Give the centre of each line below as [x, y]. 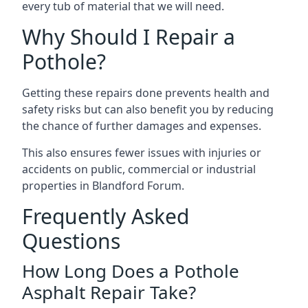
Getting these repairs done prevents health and [146, 93]
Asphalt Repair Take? [109, 292]
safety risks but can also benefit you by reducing [148, 109]
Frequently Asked [106, 216]
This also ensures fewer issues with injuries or [142, 153]
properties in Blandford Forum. [103, 186]
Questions [71, 241]
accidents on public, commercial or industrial [139, 169]
